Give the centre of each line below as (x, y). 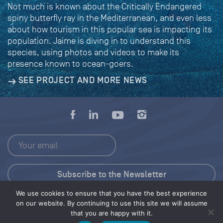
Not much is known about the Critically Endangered (105, 6)
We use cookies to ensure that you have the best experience (111, 193)
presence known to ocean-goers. (70, 63)
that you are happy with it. (111, 213)
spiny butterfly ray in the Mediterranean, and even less (110, 18)
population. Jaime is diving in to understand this (99, 41)
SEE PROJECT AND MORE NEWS (83, 80)
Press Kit (111, 200)
